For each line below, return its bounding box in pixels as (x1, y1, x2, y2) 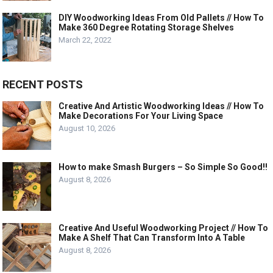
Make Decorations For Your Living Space (58, 111, 224, 121)
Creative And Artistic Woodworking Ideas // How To (58, 101, 264, 112)
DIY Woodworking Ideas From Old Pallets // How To (58, 13, 264, 23)
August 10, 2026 (58, 124, 116, 133)
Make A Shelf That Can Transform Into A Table (58, 233, 246, 243)
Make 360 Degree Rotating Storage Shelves (58, 23, 235, 33)
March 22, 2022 (58, 35, 112, 45)
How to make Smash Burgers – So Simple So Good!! (58, 162, 268, 172)
